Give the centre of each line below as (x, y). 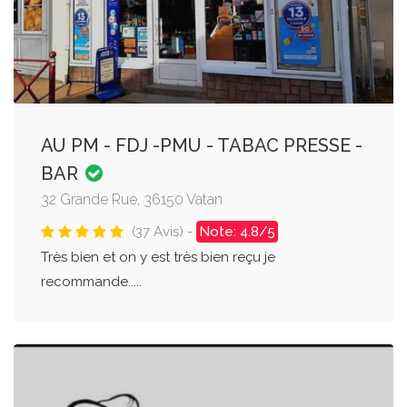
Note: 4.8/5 (237, 231)
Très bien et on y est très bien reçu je (158, 257)
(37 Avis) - (164, 231)
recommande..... (91, 281)
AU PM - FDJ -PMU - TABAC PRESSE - (202, 145)
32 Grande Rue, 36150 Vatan (132, 199)
